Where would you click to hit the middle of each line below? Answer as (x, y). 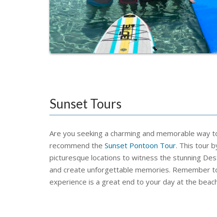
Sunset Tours (85, 103)
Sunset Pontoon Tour (140, 145)
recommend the (77, 145)
